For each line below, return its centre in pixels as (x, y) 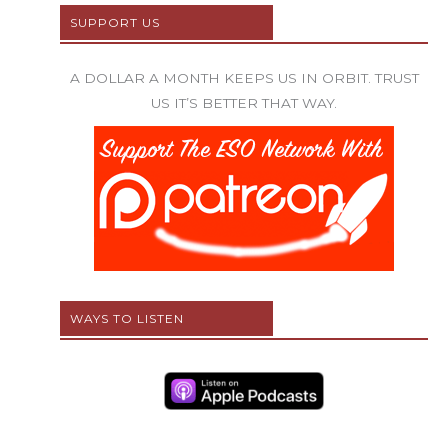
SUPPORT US (115, 23)
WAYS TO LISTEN (127, 319)
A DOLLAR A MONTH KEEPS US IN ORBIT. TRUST (244, 78)
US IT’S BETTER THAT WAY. (244, 103)
